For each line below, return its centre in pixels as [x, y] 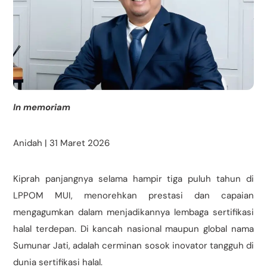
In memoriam [42, 108]
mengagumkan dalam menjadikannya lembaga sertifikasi [133, 212]
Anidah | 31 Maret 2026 [62, 143]
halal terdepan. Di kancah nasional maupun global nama [133, 229]
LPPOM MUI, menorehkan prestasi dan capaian [133, 196]
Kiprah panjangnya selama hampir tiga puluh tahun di [133, 179]
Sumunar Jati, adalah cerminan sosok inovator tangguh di [133, 246]
